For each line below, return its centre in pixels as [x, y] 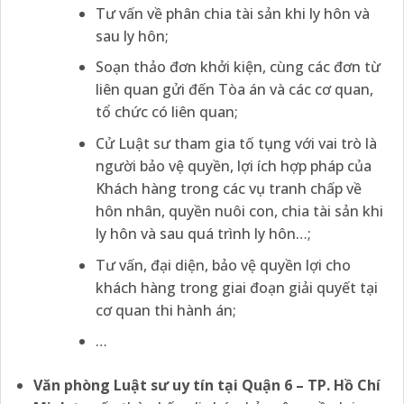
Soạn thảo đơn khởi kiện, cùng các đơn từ [238, 67]
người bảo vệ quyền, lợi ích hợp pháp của [233, 166]
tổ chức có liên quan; [166, 112]
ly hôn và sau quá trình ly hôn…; [203, 234]
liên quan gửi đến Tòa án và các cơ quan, [234, 90]
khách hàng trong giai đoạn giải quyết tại [236, 287]
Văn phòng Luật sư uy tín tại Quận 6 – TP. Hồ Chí [207, 386]
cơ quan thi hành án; [165, 310]
